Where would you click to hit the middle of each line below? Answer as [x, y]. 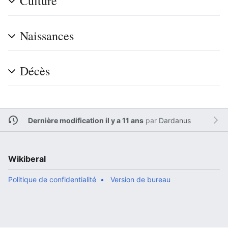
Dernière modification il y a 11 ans [85, 120]
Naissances [47, 36]
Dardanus [175, 120]
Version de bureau [140, 179]
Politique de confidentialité [52, 179]
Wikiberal [27, 159]
